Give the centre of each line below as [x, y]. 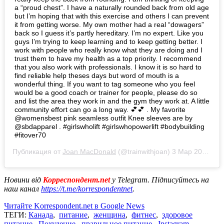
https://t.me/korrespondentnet [87, 189]
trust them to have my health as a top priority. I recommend [108, 59]
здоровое [177, 215]
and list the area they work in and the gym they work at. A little [112, 101]
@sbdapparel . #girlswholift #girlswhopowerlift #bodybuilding [109, 127]
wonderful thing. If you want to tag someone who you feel [105, 84]
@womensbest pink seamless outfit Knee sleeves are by [103, 118]
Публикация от [37, 152]
